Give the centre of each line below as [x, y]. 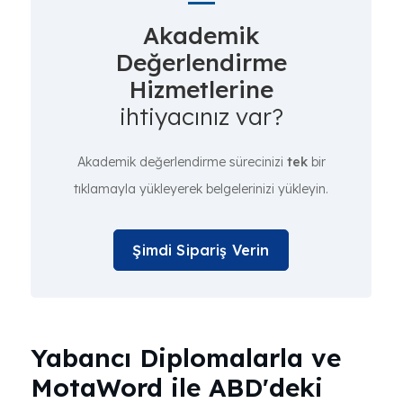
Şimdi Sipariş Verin [201, 250]
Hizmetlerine [201, 90]
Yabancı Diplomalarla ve [186, 358]
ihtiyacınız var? [201, 116]
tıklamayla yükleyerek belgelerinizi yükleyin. [201, 189]
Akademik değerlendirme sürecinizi [182, 162]
